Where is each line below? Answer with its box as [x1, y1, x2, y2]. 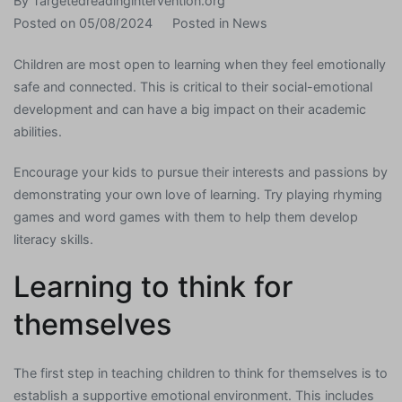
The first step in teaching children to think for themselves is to [13, 365, 388, 381]
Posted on [13, 14, 79, 31]
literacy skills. [13, 232, 93, 248]
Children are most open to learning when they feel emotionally [13, 57, 386, 73]
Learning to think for [13, 269, 293, 305]
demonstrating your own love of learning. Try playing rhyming [13, 187, 382, 203]
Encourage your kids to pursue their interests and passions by [13, 164, 388, 180]
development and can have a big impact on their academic [13, 101, 366, 118]
